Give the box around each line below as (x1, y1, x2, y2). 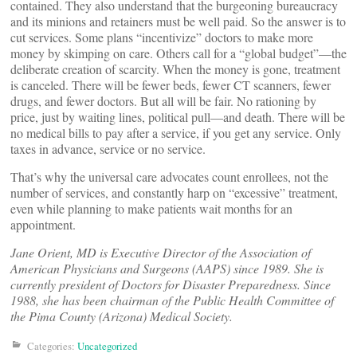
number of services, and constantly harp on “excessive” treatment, (10, 184, 338, 202)
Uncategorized (77, 339, 137, 354)
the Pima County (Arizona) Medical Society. (10, 308, 233, 325)
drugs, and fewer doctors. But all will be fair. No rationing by (10, 92, 316, 110)
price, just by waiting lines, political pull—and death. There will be (10, 108, 345, 126)
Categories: (27, 339, 77, 354)
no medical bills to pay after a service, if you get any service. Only (10, 124, 341, 142)
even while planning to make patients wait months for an (10, 200, 292, 218)
